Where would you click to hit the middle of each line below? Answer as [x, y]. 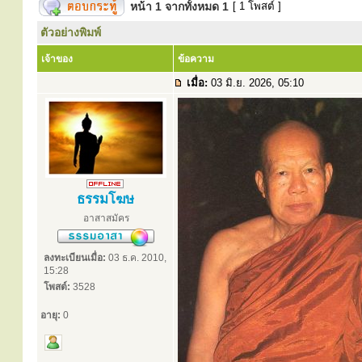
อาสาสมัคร [106, 218]
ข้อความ [196, 59]
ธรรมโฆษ [105, 199]
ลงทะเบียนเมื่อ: [75, 258]
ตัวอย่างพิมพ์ [71, 32]
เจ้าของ [57, 59]
